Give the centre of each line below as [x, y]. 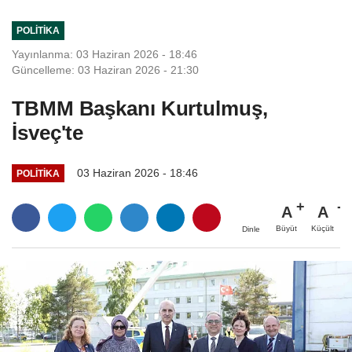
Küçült [323, 229]
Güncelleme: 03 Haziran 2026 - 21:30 [105, 70]
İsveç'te [48, 132]
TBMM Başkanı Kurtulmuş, [140, 108]
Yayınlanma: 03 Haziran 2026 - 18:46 [104, 54]
